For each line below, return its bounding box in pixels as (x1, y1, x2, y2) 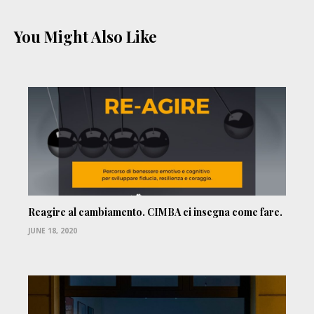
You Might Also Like (14, 26, 157, 48)
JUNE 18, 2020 (28, 226, 77, 236)
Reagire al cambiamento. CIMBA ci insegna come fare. (28, 205, 282, 219)
